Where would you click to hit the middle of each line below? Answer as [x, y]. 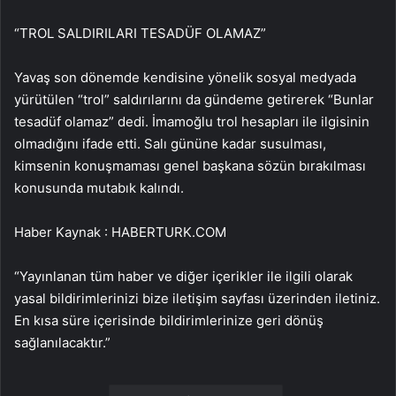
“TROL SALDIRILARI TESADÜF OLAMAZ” [140, 34]
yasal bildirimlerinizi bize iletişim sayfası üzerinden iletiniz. [197, 299]
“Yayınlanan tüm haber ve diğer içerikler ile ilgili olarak [183, 277]
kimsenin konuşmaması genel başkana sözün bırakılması [190, 166]
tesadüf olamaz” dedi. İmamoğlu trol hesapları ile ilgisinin [192, 122]
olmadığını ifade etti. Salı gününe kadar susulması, [170, 144]
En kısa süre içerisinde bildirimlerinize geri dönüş [169, 321]
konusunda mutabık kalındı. [99, 188]
